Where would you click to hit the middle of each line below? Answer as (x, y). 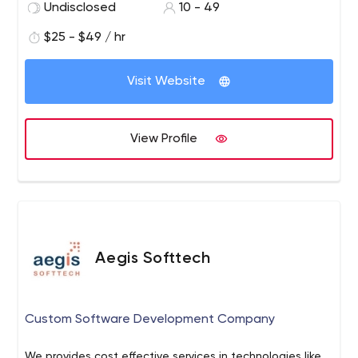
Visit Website (166, 82)
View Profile (164, 139)
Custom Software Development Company (150, 320)
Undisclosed (80, 8)
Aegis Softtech (153, 259)
